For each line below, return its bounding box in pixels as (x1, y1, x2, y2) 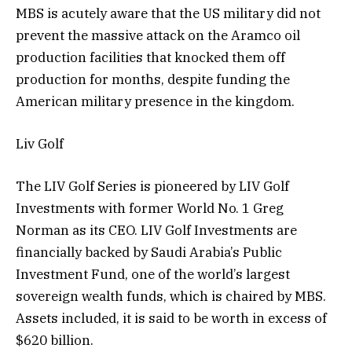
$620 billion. (16, 332, 93, 350)
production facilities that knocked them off (16, 48, 285, 66)
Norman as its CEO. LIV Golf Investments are (16, 222, 297, 240)
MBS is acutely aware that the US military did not (16, 4, 321, 22)
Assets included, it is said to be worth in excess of (16, 310, 327, 328)
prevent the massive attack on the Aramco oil (16, 26, 300, 44)
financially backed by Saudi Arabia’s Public (16, 244, 282, 262)
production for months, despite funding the (16, 70, 290, 88)
